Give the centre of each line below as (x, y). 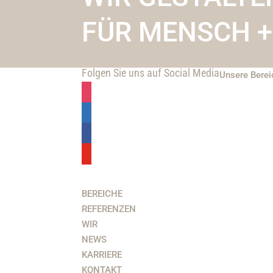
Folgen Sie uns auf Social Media (151, 73)
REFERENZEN (109, 209)
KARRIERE (102, 255)
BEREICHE (102, 194)
